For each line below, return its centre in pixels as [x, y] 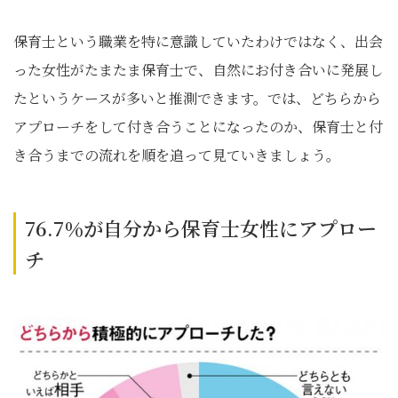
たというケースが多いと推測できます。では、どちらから [197, 98]
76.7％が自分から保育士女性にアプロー [201, 228]
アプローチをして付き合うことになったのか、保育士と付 [198, 127]
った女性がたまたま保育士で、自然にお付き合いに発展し [198, 70]
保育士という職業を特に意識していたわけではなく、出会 [198, 41]
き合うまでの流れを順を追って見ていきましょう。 [177, 155]
